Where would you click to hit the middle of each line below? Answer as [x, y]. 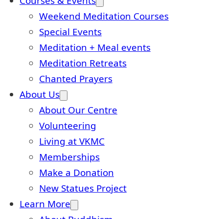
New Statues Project [83, 188]
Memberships [69, 157]
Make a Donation [77, 172]
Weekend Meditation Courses [104, 16]
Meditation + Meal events [95, 47]
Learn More [45, 204]
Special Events [70, 32]
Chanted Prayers [76, 78]
